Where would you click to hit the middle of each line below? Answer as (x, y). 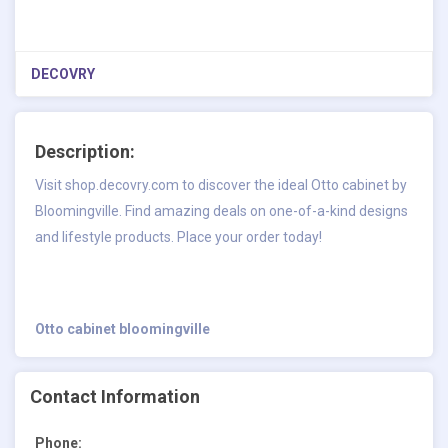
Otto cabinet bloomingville (122, 328)
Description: (85, 151)
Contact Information (115, 396)
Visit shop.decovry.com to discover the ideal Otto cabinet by (221, 184)
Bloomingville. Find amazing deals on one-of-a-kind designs (221, 210)
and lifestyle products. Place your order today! (178, 236)
